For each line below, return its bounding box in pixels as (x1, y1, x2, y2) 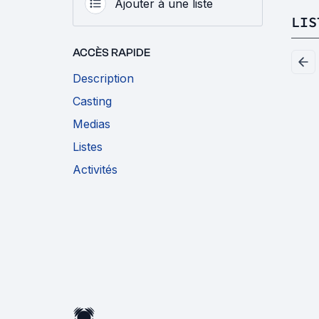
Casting (73, 94, 112, 108)
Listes (73, 140, 103, 154)
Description (73, 71, 134, 85)
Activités (73, 162, 117, 177)
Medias (73, 117, 110, 131)
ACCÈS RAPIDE (73, 46, 150, 59)
